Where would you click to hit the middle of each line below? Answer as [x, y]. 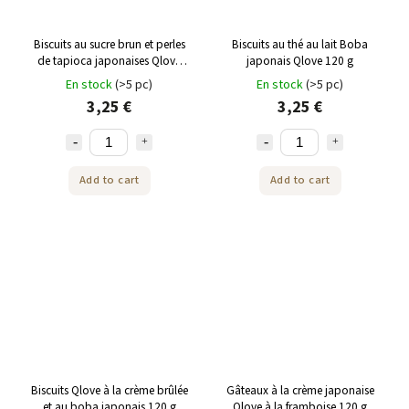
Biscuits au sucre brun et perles [109, 44]
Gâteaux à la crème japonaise [300, 391]
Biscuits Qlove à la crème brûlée [109, 391]
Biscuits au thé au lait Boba [300, 44]
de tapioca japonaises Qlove [109, 60]
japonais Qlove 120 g [300, 60]
